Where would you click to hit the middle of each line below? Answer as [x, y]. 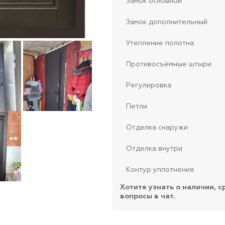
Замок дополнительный [166, 22]
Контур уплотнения [160, 170]
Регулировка [148, 85]
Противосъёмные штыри [168, 64]
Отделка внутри [154, 149]
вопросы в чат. [147, 196]
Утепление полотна [160, 43]
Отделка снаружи [157, 128]
